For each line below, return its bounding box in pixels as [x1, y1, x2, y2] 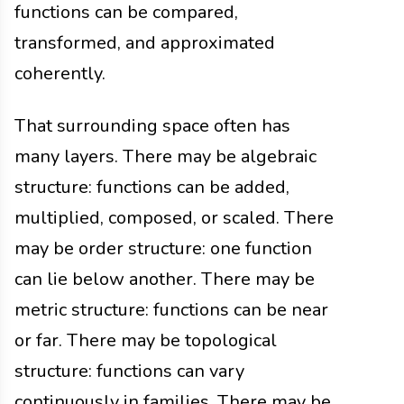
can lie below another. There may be [14, 267, 315, 292]
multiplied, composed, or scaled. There [14, 206, 334, 231]
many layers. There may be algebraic [14, 144, 317, 170]
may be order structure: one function [14, 236, 312, 262]
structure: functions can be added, [14, 175, 289, 200]
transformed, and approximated [14, 31, 275, 56]
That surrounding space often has [14, 114, 290, 139]
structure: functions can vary [14, 359, 244, 384]
